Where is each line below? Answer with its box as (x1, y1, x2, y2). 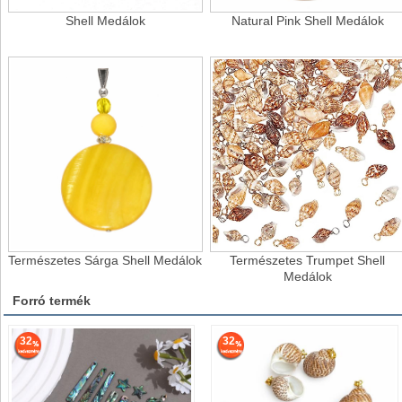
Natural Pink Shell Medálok (231, 13, 384, 29)
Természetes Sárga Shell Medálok (8, 252, 203, 267)
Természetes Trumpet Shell (230, 252, 386, 267)
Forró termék (13, 293, 91, 308)
